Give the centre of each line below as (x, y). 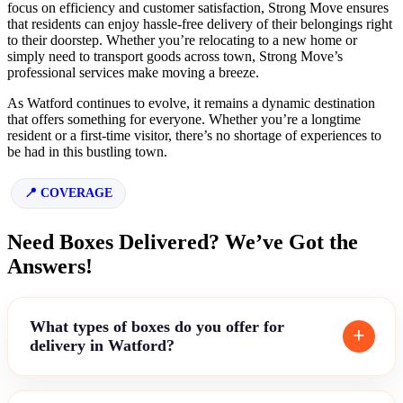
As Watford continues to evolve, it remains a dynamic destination (191, 103)
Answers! (50, 266)
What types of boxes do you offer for (157, 326)
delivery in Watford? (102, 345)
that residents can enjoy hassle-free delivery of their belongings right (200, 23)
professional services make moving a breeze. (133, 72)
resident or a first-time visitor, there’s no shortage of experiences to (194, 135)
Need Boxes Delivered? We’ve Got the (183, 242)
